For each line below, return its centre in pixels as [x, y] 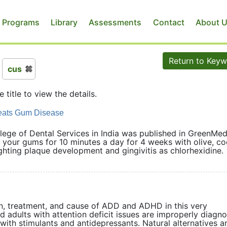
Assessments [115, 22]
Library [64, 22]
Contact [168, 22]
